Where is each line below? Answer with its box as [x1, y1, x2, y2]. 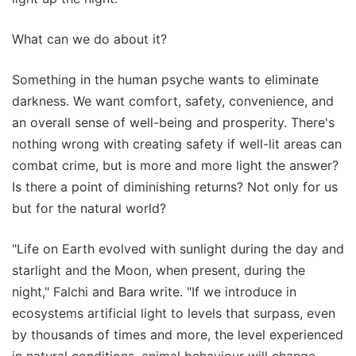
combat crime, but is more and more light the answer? [12, 157, 339, 173]
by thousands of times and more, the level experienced [12, 326, 343, 342]
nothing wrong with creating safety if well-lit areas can [12, 135, 342, 152]
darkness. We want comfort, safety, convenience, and [12, 92, 334, 109]
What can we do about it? [12, 30, 167, 47]
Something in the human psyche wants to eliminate [12, 71, 319, 87]
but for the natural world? [12, 199, 166, 216]
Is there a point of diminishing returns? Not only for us [12, 178, 338, 195]
